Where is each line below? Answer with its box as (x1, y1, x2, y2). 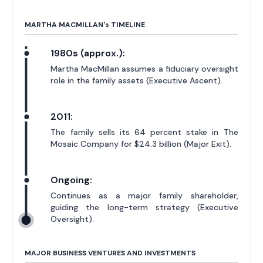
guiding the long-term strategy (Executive (50, 201, 238, 213)
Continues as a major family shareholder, (50, 190, 238, 201)
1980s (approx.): (50, 46, 126, 59)
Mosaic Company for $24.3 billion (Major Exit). (50, 138, 232, 149)
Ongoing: (50, 173, 93, 186)
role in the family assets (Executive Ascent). (50, 75, 223, 86)
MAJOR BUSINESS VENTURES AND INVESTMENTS (25, 248, 196, 258)
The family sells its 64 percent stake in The (50, 126, 238, 137)
